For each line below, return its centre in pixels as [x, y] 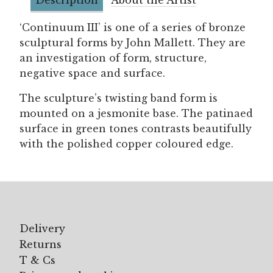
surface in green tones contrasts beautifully [136, 128]
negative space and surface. [92, 73]
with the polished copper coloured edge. [126, 144]
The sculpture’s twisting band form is [119, 98]
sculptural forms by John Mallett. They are [133, 42]
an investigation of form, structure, [113, 58]
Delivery [42, 228]
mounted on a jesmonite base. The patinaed [136, 113]
